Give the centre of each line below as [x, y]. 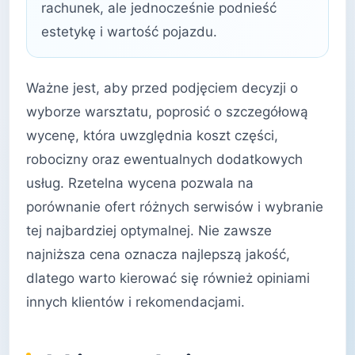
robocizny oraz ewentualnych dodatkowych [164, 160]
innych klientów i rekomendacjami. [136, 302]
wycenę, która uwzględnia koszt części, [152, 136]
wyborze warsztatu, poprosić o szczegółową [167, 112]
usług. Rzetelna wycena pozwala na [140, 183]
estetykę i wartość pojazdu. [129, 32]
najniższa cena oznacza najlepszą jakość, [158, 255]
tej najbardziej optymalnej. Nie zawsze [149, 231]
